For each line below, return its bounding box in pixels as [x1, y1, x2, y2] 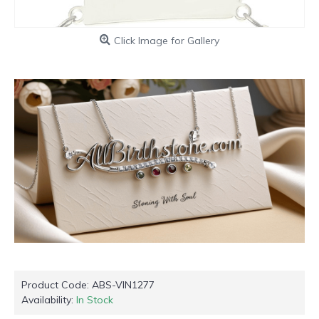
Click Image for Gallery [114, 33, 219, 47]
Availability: [21, 293, 76, 307]
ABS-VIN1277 [92, 278, 155, 292]
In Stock [76, 293, 113, 307]
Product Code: [21, 278, 92, 292]
